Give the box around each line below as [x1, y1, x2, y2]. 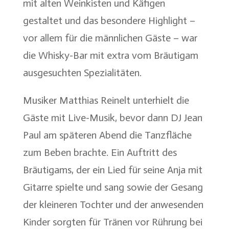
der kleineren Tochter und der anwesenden [22, 198, 203, 211]
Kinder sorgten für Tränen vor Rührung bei [22, 215, 202, 228]
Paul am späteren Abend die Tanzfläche [22, 128, 192, 141]
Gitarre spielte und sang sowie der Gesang [22, 180, 203, 193]
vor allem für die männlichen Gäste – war [22, 31, 197, 44]
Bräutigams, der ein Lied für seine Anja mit [22, 163, 202, 176]
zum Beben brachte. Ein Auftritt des [22, 146, 177, 158]
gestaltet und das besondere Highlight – [22, 14, 195, 27]
